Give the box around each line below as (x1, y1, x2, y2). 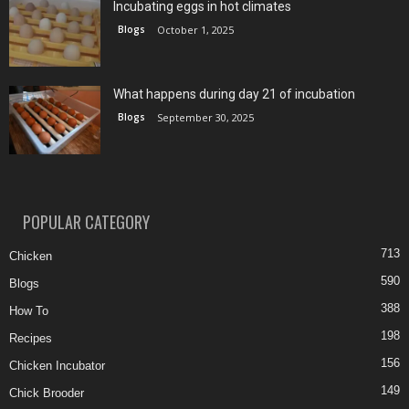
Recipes (9, 331, 52, 346)
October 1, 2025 (157, 23, 234, 37)
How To (9, 304, 48, 319)
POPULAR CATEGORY (23, 210, 150, 235)
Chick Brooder (9, 386, 84, 401)
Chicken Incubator (9, 359, 105, 373)
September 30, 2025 (157, 110, 254, 125)
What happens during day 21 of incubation (113, 87, 355, 102)
